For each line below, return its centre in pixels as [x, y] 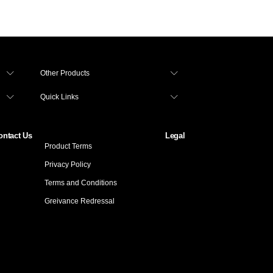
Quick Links [60, 97]
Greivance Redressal [79, 201]
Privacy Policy [67, 165]
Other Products [65, 73]
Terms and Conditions [80, 183]
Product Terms [68, 146]
